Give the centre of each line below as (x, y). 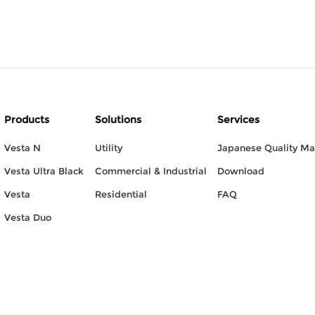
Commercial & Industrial (150, 171)
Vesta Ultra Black (44, 171)
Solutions (118, 119)
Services (239, 119)
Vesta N (22, 148)
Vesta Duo (27, 217)
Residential (121, 194)
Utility (108, 148)
